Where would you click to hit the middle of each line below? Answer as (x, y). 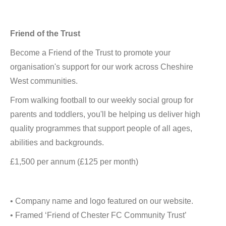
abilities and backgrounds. (57, 143)
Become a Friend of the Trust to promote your (90, 53)
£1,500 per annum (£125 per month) (74, 162)
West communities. (44, 81)
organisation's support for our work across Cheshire (102, 67)
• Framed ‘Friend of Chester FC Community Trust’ (98, 215)
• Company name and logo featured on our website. (102, 201)
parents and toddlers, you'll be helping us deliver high (105, 114)
